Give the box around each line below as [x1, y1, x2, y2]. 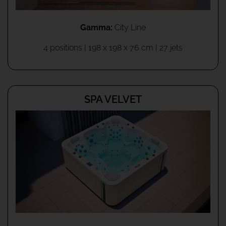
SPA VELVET [84, 93, 142, 105]
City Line [112, 22, 146, 32]
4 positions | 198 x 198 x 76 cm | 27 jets [43, 42, 183, 52]
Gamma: [80, 22, 112, 32]
